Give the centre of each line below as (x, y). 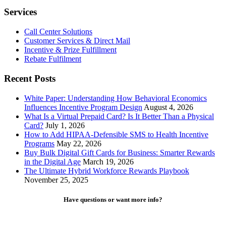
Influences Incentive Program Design (83, 107)
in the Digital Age (52, 161)
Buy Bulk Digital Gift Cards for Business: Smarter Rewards (120, 152)
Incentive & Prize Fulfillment (70, 50)
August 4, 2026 (168, 107)
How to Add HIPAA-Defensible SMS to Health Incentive (116, 134)
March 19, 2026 (108, 161)
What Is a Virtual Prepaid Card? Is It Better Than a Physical (119, 116)
